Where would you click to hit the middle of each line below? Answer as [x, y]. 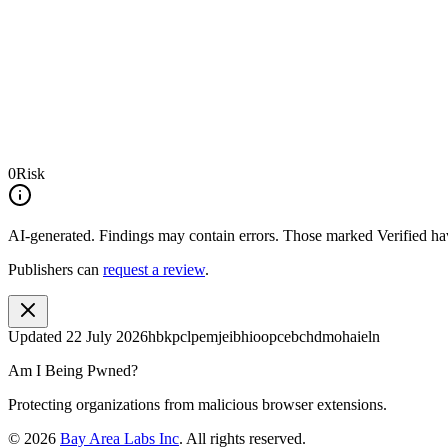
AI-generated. [51, 235]
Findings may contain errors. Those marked [236, 235]
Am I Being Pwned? [73, 370]
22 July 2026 [107, 336]
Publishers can [53, 269]
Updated [37, 336]
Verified [402, 235]
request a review [154, 269]
